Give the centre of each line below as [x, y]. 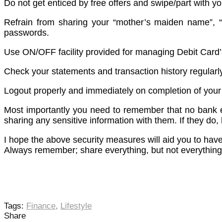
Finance [41, 206]
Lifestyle [76, 206]
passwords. [27, 32]
